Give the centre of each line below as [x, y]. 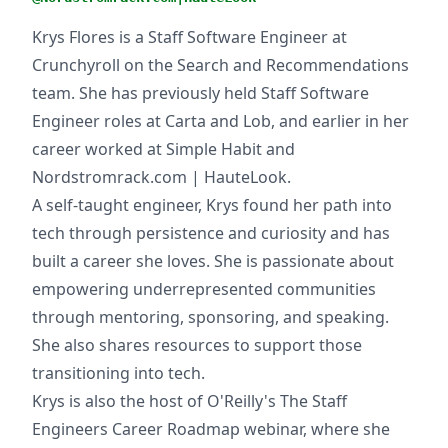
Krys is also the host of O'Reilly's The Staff [189, 401]
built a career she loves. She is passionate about [213, 261]
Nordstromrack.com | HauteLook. [161, 177]
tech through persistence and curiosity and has [211, 233]
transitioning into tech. [118, 373]
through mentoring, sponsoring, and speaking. [210, 317]
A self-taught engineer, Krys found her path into [212, 205]
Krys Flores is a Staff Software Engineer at [189, 37]
